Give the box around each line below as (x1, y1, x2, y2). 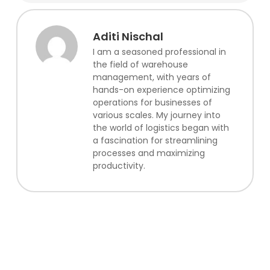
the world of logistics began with (92, 121, 229, 134)
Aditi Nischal (92, 28, 163, 44)
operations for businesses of (92, 96, 212, 108)
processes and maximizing (92, 146, 205, 159)
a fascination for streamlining (92, 134, 218, 146)
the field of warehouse (92, 58, 188, 71)
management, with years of (92, 71, 211, 83)
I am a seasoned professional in (92, 45, 226, 58)
